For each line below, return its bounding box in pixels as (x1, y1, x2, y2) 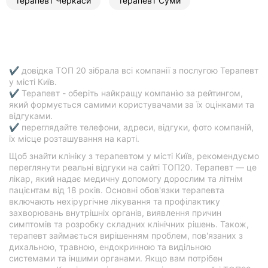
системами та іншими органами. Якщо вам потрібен (9, 252, 223, 263)
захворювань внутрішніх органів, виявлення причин (9, 207, 221, 218)
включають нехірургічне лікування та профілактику (9, 196, 220, 206)
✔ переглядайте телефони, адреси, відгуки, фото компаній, (9, 121, 254, 132)
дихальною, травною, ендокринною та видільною (9, 241, 211, 252)
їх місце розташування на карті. (9, 133, 139, 144)
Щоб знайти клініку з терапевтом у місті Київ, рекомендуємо (9, 150, 259, 161)
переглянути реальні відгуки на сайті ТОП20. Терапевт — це (9, 162, 257, 172)
